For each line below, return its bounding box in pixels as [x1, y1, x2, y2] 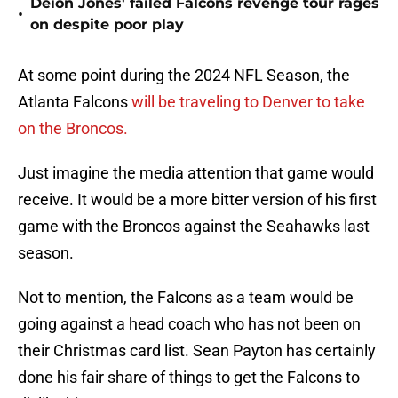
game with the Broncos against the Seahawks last [18, 217, 370, 236]
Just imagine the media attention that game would [18, 163, 374, 183]
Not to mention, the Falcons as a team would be [18, 288, 354, 307]
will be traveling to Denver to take [131, 92, 365, 112]
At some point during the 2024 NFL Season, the [18, 66, 350, 85]
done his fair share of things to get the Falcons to [18, 368, 360, 387]
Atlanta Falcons [18, 92, 131, 112]
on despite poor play [30, 16, 184, 34]
